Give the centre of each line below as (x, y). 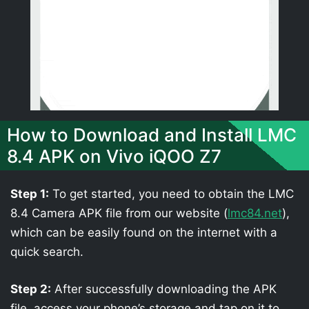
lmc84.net (255, 213)
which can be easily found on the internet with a (144, 232)
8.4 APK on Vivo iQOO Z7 (114, 156)
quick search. (47, 252)
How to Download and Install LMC (152, 135)
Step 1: (30, 194)
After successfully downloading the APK (164, 289)
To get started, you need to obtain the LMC (171, 194)
